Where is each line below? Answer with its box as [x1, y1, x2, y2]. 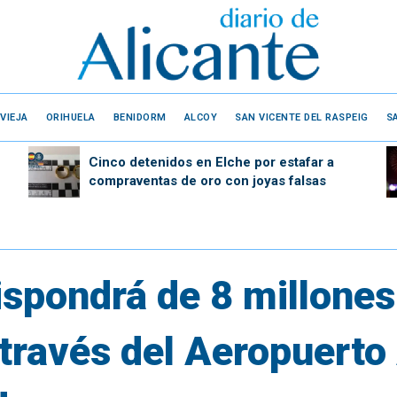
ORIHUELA [45, 111, 96, 123]
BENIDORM [113, 111, 167, 123]
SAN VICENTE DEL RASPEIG [235, 111, 369, 123]
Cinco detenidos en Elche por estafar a [88, 153, 334, 170]
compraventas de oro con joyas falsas [88, 172, 326, 189]
